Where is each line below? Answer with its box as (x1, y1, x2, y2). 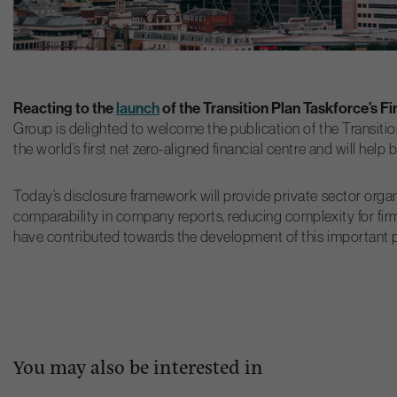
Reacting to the (13, 97, 116, 117)
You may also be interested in (13, 352, 263, 381)
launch (116, 97, 160, 117)
